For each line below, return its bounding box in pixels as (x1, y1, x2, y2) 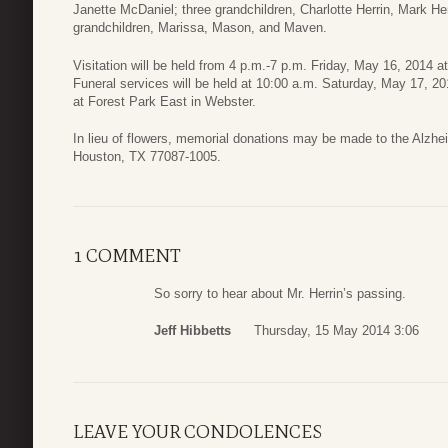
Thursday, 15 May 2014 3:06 (254, 323, 419, 339)
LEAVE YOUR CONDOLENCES (73, 421, 322, 444)
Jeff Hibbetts (154, 323, 231, 339)
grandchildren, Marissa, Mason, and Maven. (73, 20, 327, 36)
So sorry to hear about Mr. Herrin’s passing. (154, 285, 406, 301)
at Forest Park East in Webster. (73, 93, 256, 109)
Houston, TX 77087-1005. (73, 149, 221, 165)
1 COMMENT (73, 244, 181, 267)
